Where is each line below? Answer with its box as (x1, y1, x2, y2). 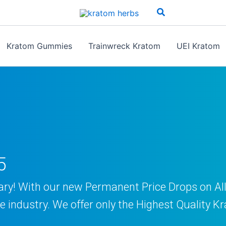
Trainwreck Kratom (88, 41, 160, 51)
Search (156, 6, 186, 17)
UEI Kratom (176, 41, 220, 51)
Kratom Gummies (6, 41, 72, 51)
